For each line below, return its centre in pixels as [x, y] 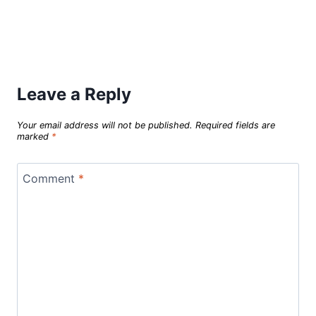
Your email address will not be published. [105, 125]
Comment [50, 178]
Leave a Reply [74, 94]
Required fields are [235, 125]
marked [34, 136]
